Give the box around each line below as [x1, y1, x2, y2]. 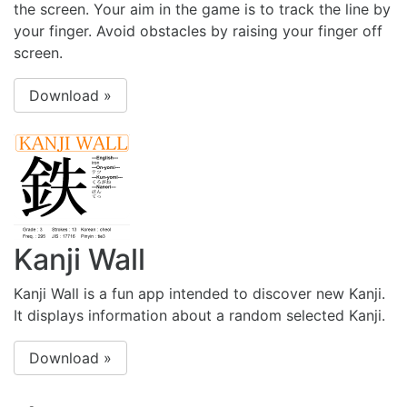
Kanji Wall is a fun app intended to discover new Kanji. [14, 284, 385, 303]
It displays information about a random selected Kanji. [14, 306, 385, 325]
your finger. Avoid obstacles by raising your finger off [14, 22, 382, 41]
